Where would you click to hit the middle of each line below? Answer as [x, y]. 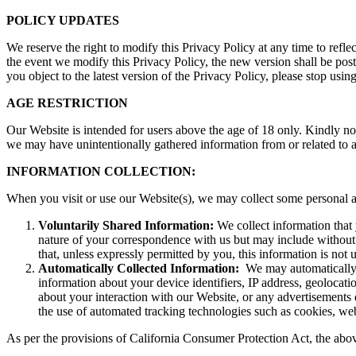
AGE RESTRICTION [67, 103]
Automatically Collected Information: [140, 268]
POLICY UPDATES [63, 20]
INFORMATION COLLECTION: [101, 171]
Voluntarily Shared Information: [126, 225]
